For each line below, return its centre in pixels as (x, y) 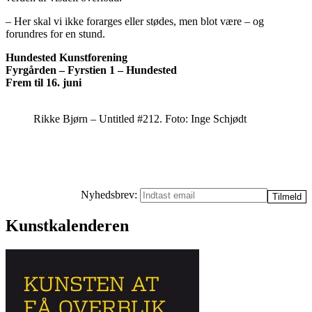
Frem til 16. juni (44, 82)
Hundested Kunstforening (67, 57)
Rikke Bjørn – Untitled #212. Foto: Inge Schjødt (140, 118)
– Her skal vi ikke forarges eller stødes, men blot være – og (135, 21)
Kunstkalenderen (67, 225)
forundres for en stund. (55, 33)
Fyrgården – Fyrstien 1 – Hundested (91, 70)
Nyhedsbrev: (110, 194)
